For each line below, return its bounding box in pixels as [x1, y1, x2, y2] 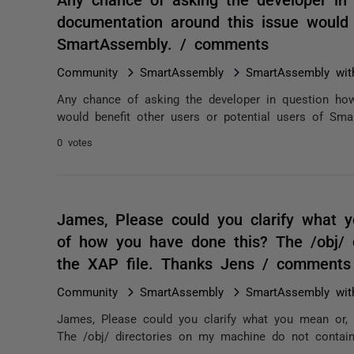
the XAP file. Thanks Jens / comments [57, 254, 351, 270]
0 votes [57, 137, 92, 147]
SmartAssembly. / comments [57, 35, 269, 51]
